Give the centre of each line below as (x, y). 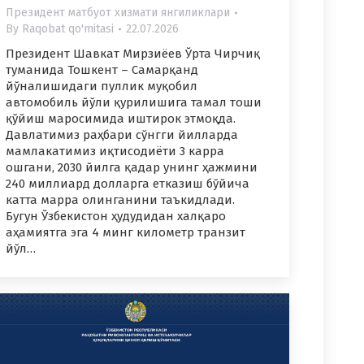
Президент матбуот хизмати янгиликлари (118, 13)
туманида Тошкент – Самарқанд (102, 70)
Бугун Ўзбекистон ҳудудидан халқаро (116, 217)
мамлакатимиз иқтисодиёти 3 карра (115, 152)
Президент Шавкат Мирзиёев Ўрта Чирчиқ (133, 54)
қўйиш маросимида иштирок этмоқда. (121, 119)
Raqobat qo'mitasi (68, 29)
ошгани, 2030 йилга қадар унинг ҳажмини (132, 168)
